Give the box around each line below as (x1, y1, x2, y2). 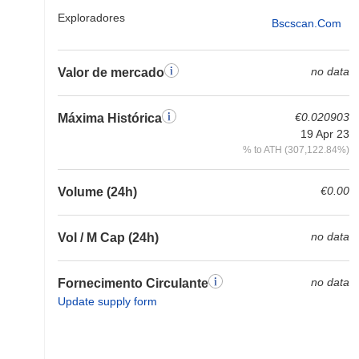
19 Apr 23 (301, 127, 349, 140)
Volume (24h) (58, 185, 137, 199)
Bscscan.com (272, 16, 341, 30)
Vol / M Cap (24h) (58, 231, 159, 244)
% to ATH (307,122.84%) (243, 144, 349, 155)
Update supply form (58, 295, 157, 308)
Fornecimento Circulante (58, 276, 208, 290)
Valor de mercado (58, 66, 164, 79)
